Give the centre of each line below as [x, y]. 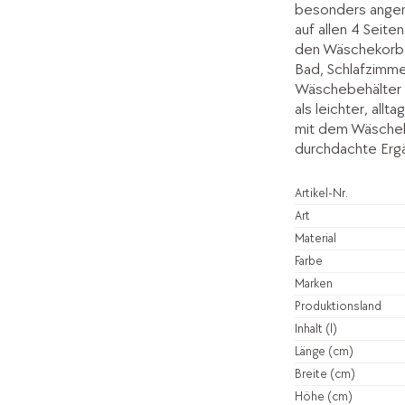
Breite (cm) [325, 373]
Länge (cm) [324, 351]
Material [315, 238]
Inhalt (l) [316, 328]
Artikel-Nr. [321, 193]
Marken [313, 283]
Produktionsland [338, 306]
